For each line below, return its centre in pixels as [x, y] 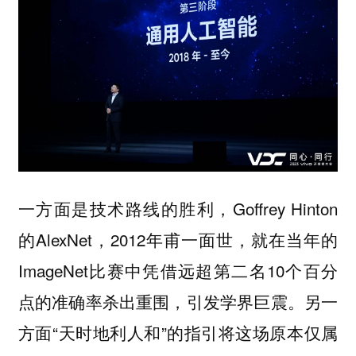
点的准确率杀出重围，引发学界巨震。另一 [178, 302]
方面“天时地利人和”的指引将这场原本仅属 [178, 333]
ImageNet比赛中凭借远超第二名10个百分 [178, 271]
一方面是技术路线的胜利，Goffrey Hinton [178, 209]
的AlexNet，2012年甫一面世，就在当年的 [178, 240]
